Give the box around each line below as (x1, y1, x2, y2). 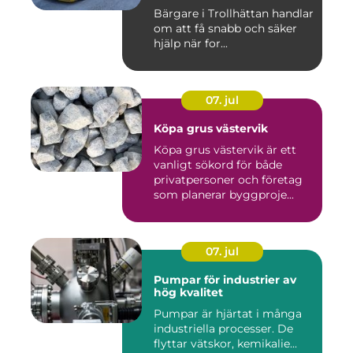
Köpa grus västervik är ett (154, 143, 296, 158)
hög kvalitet (154, 285, 223, 300)
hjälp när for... (154, 36, 228, 51)
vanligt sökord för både (154, 158, 282, 173)
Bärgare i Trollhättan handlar (154, 6, 314, 21)
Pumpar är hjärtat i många (154, 307, 302, 321)
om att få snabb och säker (154, 21, 297, 36)
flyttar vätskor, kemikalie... (154, 336, 297, 351)
